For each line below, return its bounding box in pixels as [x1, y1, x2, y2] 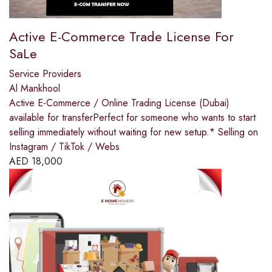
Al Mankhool [9, 81, 60, 96]
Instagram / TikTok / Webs [9, 140, 120, 154]
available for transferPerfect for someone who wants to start [9, 110, 256, 125]
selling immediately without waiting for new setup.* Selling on [9, 125, 258, 140]
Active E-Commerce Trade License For [9, 27, 234, 47]
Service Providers [9, 67, 81, 81]
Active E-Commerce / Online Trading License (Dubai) [9, 96, 229, 110]
